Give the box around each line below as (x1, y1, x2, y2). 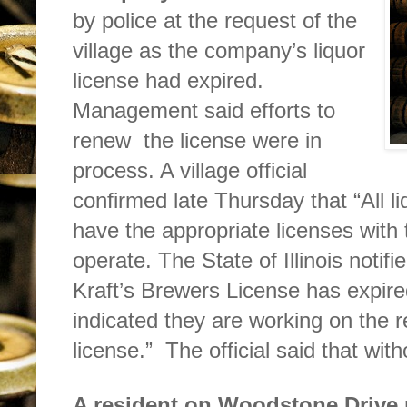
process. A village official (73, 158, 307, 184)
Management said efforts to (73, 98, 335, 124)
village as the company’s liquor (73, 38, 365, 64)
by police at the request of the (73, 8, 357, 34)
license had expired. (73, 68, 263, 94)
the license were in (144, 128, 322, 154)
